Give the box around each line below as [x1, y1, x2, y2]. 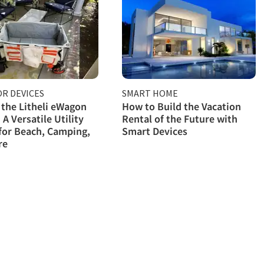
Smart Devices [122, 124, 188, 138]
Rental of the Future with [122, 111, 238, 126]
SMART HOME [122, 87, 179, 99]
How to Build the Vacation [122, 99, 242, 113]
